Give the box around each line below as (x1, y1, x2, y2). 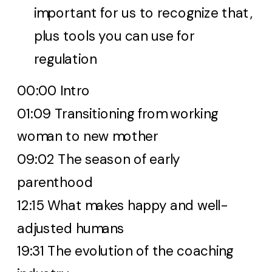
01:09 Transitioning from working (17, 104, 219, 123)
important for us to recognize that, (34, 4, 253, 22)
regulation (34, 50, 97, 69)
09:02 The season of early (17, 150, 180, 169)
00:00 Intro (17, 81, 94, 100)
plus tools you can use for (34, 27, 195, 46)
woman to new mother (17, 127, 158, 146)
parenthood (17, 173, 93, 192)
